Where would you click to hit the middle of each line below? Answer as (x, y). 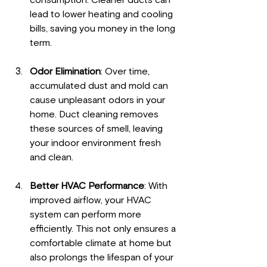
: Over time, (126, 72)
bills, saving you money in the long (104, 29)
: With (157, 186)
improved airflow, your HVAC (92, 201)
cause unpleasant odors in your (99, 100)
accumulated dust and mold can (100, 86)
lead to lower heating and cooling (103, 15)
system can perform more (87, 215)
